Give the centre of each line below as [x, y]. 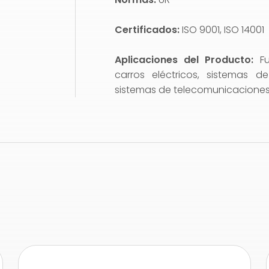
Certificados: [149, 30]
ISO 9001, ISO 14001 [223, 30]
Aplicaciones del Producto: [187, 60]
